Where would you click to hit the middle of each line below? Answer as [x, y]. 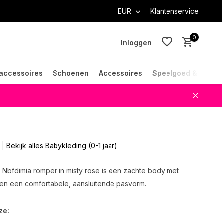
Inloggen [136, 42]
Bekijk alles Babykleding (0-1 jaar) [62, 145]
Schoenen [71, 73]
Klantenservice [174, 11]
